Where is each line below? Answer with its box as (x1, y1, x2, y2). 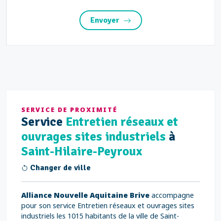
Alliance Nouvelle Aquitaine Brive (21, 190, 149, 200)
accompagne (149, 190, 194, 200)
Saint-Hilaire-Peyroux (21, 144, 142, 159)
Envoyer (90, 15, 119, 25)
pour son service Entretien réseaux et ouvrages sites (21, 201, 194, 210)
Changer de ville (28, 163, 91, 173)
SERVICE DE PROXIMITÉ (21, 105, 117, 114)
